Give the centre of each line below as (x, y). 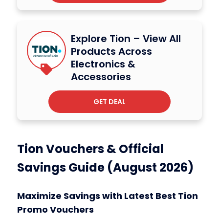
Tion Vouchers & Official (90, 149)
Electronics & (103, 64)
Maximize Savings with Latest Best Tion (108, 196)
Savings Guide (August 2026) (105, 167)
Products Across (111, 51)
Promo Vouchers (55, 210)
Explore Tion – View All (126, 38)
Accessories (101, 77)
